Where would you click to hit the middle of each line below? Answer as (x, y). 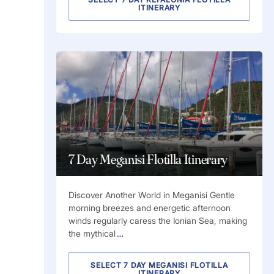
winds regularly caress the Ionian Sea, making (158, 221)
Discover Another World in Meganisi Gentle (152, 195)
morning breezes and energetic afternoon (150, 208)
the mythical (92, 234)
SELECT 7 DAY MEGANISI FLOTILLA (159, 265)
